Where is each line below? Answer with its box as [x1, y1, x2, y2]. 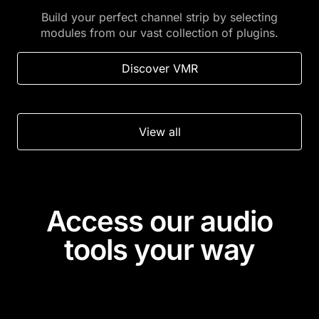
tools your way [63, 231, 256, 267]
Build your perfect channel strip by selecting [41, 9, 278, 24]
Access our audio [46, 203, 273, 239]
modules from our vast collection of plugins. [41, 25, 278, 40]
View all [138, 124, 181, 139]
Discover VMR [121, 61, 198, 75]
